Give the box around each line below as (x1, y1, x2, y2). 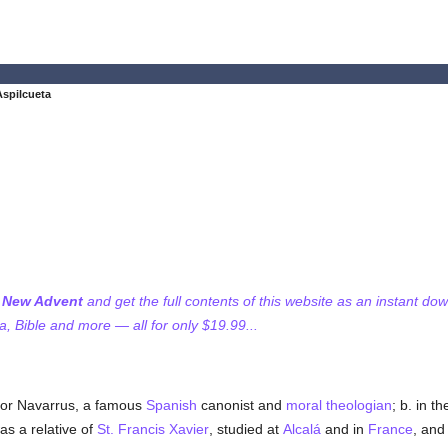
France (367, 421, 413, 437)
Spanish (145, 397, 197, 413)
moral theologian (285, 397, 392, 413)
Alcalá (282, 421, 321, 437)
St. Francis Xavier (96, 421, 209, 437)
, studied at (208, 421, 283, 437)
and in (320, 421, 368, 437)
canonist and (196, 397, 286, 413)
